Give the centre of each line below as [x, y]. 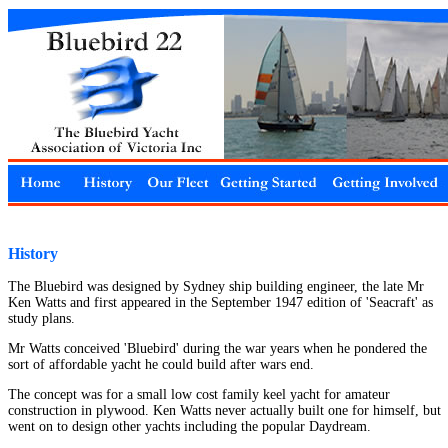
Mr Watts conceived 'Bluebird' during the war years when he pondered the [217, 348]
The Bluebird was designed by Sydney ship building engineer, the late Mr [216, 286]
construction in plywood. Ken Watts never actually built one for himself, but [224, 410]
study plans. [41, 318]
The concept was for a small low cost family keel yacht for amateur [199, 394]
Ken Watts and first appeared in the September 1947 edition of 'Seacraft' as [220, 302]
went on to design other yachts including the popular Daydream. [189, 426]
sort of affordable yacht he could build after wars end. [161, 364]
